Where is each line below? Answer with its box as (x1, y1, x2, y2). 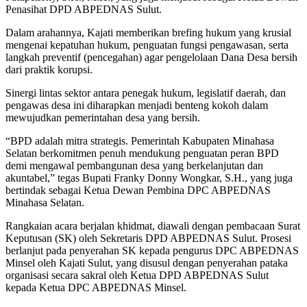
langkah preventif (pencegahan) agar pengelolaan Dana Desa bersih (5, 51, 297, 63)
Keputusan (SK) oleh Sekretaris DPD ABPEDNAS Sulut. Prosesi (5, 232, 291, 244)
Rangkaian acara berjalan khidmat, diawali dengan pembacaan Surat (5, 219, 300, 232)
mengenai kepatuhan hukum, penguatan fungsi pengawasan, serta (5, 38, 288, 51)
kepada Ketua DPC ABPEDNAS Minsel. (5, 281, 186, 293)
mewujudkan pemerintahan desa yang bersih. (5, 111, 200, 123)
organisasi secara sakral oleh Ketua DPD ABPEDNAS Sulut (5, 269, 269, 281)
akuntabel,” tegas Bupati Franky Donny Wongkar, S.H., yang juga (5, 171, 293, 184)
